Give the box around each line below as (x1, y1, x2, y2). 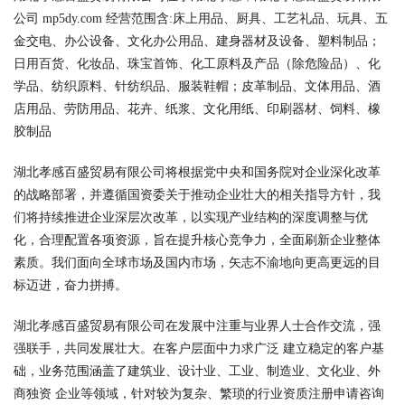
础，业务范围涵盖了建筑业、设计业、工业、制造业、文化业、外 (14, 364, 381, 378)
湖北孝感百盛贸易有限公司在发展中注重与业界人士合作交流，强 (14, 319, 381, 333)
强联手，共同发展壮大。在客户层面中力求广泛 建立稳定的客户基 (14, 342, 384, 355)
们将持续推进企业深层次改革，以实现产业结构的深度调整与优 (14, 211, 368, 224)
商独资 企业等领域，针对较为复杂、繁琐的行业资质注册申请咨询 (14, 387, 384, 400)
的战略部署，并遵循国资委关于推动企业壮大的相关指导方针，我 (14, 188, 381, 202)
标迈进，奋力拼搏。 (14, 278, 127, 292)
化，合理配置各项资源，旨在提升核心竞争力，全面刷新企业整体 (14, 233, 381, 247)
